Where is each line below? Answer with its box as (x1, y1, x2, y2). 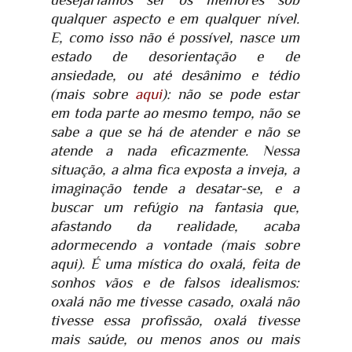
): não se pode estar (161, 86, 299, 103)
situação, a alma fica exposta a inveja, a (50, 161, 299, 178)
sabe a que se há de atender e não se (50, 123, 299, 141)
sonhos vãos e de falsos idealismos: (50, 274, 299, 291)
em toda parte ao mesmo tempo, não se (50, 104, 299, 122)
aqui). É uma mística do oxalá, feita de (50, 255, 299, 273)
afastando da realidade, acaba (50, 218, 299, 235)
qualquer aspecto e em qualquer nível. (50, 10, 299, 27)
